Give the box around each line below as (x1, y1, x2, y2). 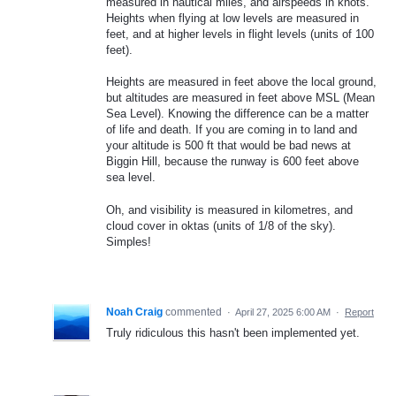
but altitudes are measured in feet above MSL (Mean (106, 91, 375, 105)
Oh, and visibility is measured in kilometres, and (106, 202, 353, 217)
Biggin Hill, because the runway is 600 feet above (106, 155, 359, 169)
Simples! (106, 234, 151, 248)
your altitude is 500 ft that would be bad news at (106, 139, 351, 153)
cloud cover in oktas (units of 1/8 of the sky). (106, 218, 336, 232)
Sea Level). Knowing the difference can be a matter (106, 107, 369, 121)
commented (165, 305, 225, 318)
